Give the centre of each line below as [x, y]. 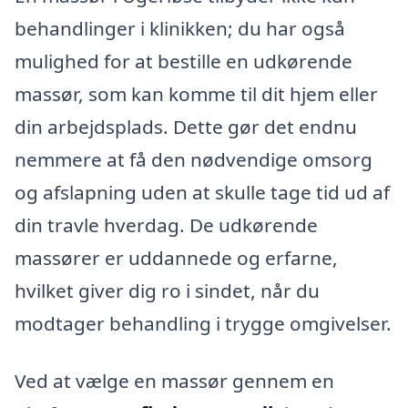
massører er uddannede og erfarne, [176, 257]
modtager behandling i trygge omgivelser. [203, 323]
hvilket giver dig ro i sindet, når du [167, 290]
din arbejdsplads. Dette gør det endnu [186, 126]
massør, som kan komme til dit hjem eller [196, 93]
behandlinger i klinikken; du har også [180, 28]
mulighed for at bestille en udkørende [184, 61]
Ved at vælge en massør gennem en [174, 381]
